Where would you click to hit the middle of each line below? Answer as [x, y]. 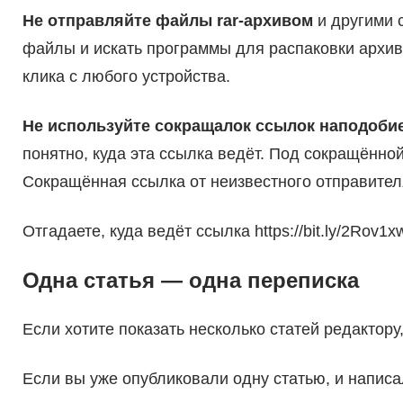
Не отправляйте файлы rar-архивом [167, 21]
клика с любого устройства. [126, 77]
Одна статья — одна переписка [190, 281]
